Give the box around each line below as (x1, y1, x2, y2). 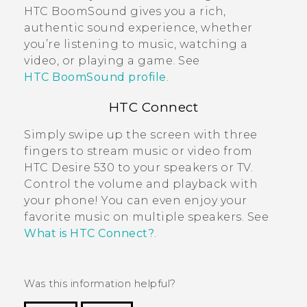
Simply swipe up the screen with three (24, 127, 258, 141)
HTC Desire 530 (24, 160, 114, 174)
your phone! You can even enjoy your (24, 193, 247, 207)
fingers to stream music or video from (24, 144, 253, 158)
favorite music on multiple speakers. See (24, 210, 269, 223)
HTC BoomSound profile (24, 70, 167, 84)
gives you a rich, (127, 4, 226, 18)
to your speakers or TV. (114, 160, 253, 174)
